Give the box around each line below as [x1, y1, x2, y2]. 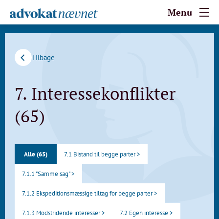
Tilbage [32, 53, 55, 62]
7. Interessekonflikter [15, 82, 175, 105]
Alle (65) [24, 150, 47, 158]
